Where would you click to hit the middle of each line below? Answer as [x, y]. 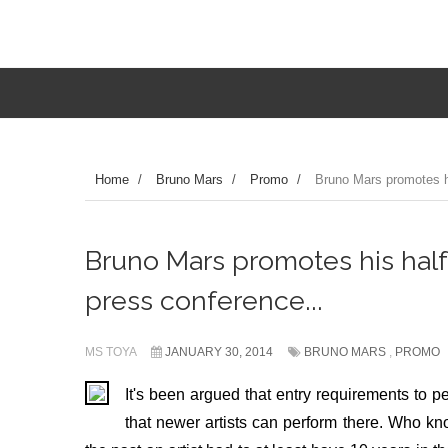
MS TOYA [112, 352]
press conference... [204, 300]
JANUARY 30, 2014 [219, 352]
